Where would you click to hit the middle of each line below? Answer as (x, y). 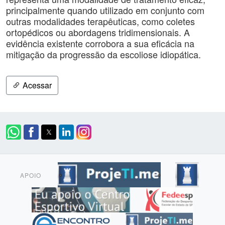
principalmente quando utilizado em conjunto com (105, 10)
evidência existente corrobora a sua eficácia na (100, 43)
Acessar (36, 85)
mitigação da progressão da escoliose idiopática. (103, 54)
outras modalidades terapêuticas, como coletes (100, 21)
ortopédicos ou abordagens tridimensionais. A (98, 32)
